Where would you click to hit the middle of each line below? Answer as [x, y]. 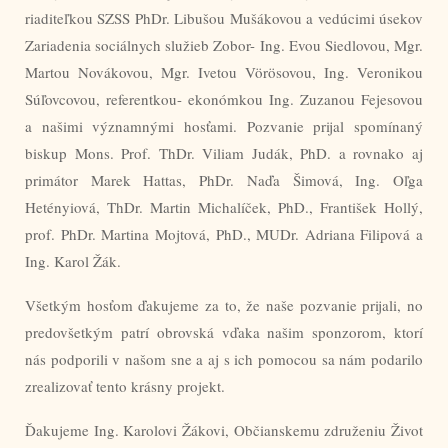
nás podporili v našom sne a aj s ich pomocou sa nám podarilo [224, 358]
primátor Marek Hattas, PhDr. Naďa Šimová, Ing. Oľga [224, 179]
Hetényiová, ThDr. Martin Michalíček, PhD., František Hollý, [224, 206]
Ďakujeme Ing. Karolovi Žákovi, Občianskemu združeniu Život [224, 429]
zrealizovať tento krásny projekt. [125, 385]
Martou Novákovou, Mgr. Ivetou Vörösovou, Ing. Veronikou [224, 71]
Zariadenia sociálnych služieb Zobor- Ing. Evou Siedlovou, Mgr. [224, 44]
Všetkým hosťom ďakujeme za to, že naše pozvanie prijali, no [224, 304]
